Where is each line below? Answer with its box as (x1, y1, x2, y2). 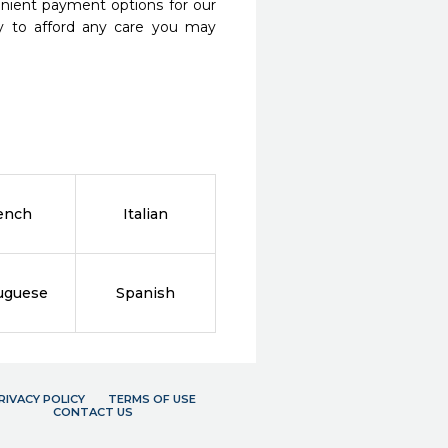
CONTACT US (52, 405, 133, 419)
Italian (123, 205, 169, 223)
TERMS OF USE (107, 392, 196, 406)
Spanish (116, 284, 176, 302)
